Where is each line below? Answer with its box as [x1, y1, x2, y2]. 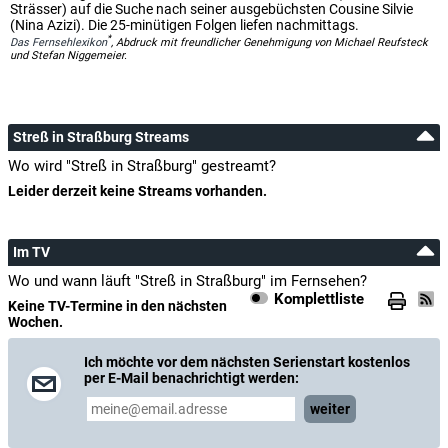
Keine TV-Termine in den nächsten [8, 297, 227, 314]
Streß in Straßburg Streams [13, 128, 189, 145]
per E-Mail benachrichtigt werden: [84, 369, 299, 386]
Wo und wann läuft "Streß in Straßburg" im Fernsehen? [8, 271, 367, 290]
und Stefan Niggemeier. [10, 48, 127, 62]
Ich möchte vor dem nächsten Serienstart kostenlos [84, 353, 410, 370]
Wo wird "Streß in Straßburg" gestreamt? [8, 156, 276, 175]
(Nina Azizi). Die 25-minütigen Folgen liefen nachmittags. [10, 17, 359, 33]
